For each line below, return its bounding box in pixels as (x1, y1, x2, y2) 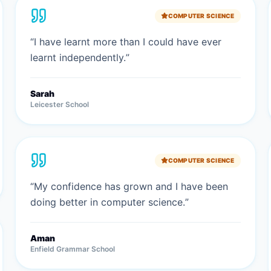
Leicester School (30, 100, 90, 109)
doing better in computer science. (30, 196, 186, 208)
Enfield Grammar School (30, 244, 116, 253)
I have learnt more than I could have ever (34, 36, 222, 48)
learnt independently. (30, 51, 126, 64)
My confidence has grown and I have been (34, 180, 229, 192)
